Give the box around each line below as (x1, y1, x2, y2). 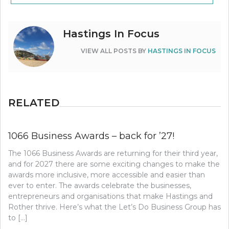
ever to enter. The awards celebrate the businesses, (8, 180, 191, 190)
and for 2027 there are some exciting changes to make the (8, 159, 220, 169)
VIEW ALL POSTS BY (81, 47, 148, 55)
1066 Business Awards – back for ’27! (8, 130, 174, 142)
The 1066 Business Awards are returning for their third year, (8, 148, 218, 158)
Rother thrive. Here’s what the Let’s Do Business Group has (8, 202, 221, 212)
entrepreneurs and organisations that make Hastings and (8, 191, 213, 201)
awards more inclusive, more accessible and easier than (8, 170, 205, 179)
